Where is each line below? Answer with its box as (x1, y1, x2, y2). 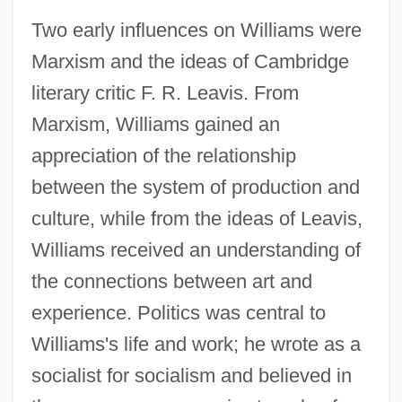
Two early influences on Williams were (31, 18, 362, 41)
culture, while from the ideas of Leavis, (31, 206, 363, 230)
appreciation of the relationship (31, 144, 296, 167)
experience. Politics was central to (31, 301, 326, 324)
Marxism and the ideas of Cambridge (31, 49, 349, 73)
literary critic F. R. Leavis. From (31, 81, 299, 104)
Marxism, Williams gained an (31, 112, 280, 135)
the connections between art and (31, 269, 312, 293)
